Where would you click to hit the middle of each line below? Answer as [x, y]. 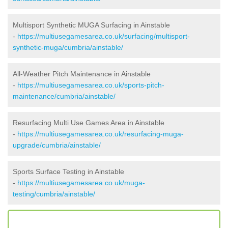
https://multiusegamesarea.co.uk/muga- [81, 182]
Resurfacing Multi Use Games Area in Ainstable [89, 122]
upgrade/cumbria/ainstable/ [57, 145]
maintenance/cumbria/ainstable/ [64, 96]
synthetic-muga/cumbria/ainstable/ [68, 47]
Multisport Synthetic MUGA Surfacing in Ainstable [91, 25]
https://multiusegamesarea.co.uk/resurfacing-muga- [101, 134]
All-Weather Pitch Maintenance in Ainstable [82, 74]
